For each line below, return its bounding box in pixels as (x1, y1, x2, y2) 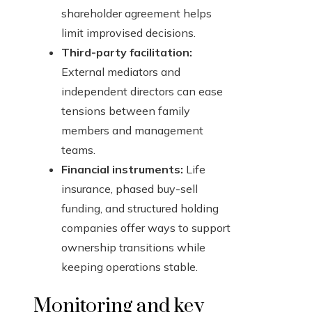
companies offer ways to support (61, 221, 231, 235)
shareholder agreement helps (61, 6, 212, 21)
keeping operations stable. (61, 260, 198, 274)
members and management (61, 123, 203, 138)
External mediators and (61, 65, 180, 79)
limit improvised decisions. (61, 26, 196, 40)
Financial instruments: (61, 162, 183, 177)
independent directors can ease (61, 84, 223, 99)
